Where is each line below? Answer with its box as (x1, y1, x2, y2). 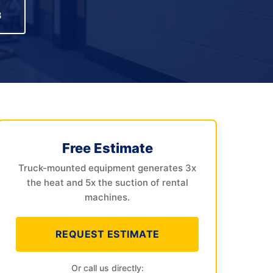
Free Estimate (62, 140, 153, 156)
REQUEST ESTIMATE (55, 228, 160, 240)
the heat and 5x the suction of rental (26, 177, 188, 188)
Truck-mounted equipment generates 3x (18, 162, 196, 174)
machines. (85, 191, 130, 203)
